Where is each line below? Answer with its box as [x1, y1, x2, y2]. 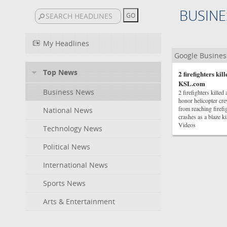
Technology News [43, 124, 102, 133]
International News [43, 160, 108, 170]
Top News [43, 67, 78, 77]
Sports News [43, 178, 86, 188]
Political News [43, 142, 90, 152]
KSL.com [178, 79, 205, 88]
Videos [178, 121, 196, 129]
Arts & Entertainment [43, 197, 115, 206]
